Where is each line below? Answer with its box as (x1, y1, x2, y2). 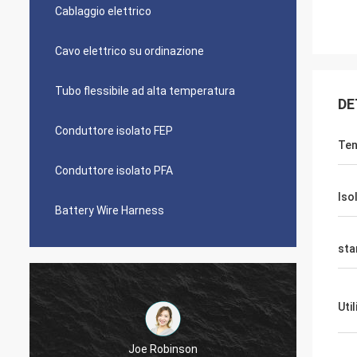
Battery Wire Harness (55, 204, 164, 217)
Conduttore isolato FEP (55, 124, 173, 137)
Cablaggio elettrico (55, 5, 151, 18)
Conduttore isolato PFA (55, 164, 173, 177)
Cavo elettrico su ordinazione (55, 45, 204, 57)
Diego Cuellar (137, 342, 204, 355)
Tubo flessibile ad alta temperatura (55, 84, 235, 97)
